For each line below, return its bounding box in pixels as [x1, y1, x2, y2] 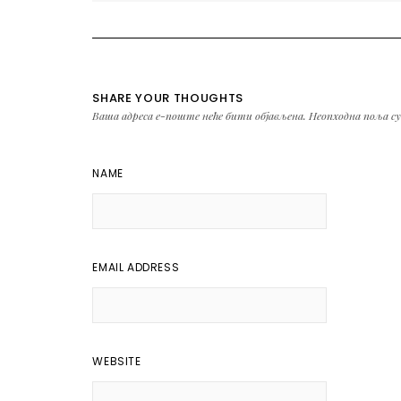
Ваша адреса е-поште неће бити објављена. [92, 108, 307, 123]
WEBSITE [92, 354, 141, 369]
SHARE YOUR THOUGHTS [92, 90, 243, 107]
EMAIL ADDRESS [92, 260, 180, 275]
